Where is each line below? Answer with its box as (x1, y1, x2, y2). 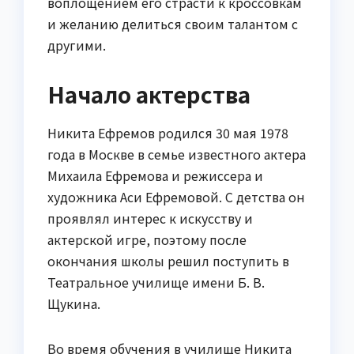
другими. (47, 35, 106, 55)
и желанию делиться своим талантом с (47, 13, 298, 33)
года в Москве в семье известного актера (47, 144, 306, 164)
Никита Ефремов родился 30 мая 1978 (47, 122, 288, 142)
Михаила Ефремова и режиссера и (47, 165, 263, 185)
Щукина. (47, 293, 100, 313)
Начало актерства (47, 77, 250, 110)
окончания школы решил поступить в (47, 250, 289, 270)
